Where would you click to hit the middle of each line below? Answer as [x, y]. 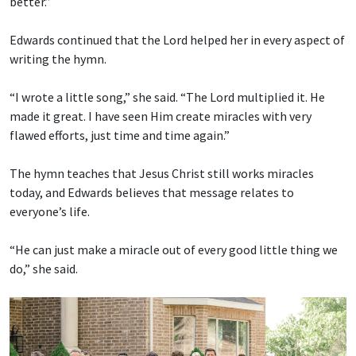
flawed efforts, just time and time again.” [120, 135]
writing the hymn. [58, 58]
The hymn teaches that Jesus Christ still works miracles [162, 173]
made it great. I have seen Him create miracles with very [161, 116]
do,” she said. [44, 268]
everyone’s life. [50, 211]
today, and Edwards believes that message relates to [152, 192]
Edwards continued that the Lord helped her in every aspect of [177, 39]
